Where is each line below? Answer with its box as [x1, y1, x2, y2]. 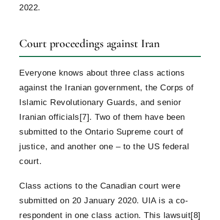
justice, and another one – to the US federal [19, 142, 189, 152]
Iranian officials [19, 112, 80, 122]
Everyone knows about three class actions [19, 68, 185, 78]
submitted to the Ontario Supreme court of [19, 127, 184, 137]
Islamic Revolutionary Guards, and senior [19, 98, 181, 108]
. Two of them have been [89, 112, 185, 122]
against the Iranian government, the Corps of [19, 83, 193, 93]
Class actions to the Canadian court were [19, 181, 180, 191]
